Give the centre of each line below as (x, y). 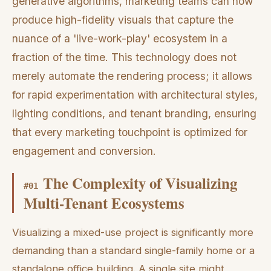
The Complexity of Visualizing (140, 182)
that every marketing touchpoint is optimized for (130, 132)
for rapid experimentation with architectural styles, (135, 95)
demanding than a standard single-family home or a (133, 250)
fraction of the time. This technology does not (124, 57)
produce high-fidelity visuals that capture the (123, 20)
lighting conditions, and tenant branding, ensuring (134, 114)
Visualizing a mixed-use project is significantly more (133, 232)
